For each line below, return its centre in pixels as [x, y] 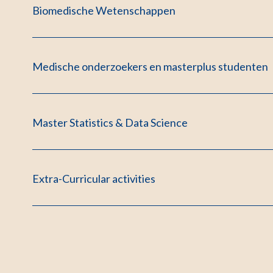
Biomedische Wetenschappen [104, 10]
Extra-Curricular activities [94, 178]
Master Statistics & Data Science [110, 122]
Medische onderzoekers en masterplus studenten [151, 66]
